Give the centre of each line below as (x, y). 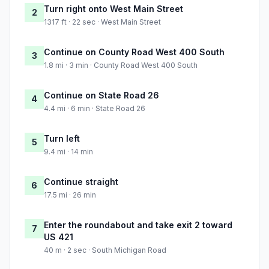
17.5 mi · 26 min (70, 195)
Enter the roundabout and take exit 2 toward (138, 225)
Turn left (62, 139)
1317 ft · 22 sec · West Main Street (102, 22)
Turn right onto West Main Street (113, 9)
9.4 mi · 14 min (68, 152)
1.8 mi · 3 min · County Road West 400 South (121, 65)
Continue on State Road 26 (101, 95)
